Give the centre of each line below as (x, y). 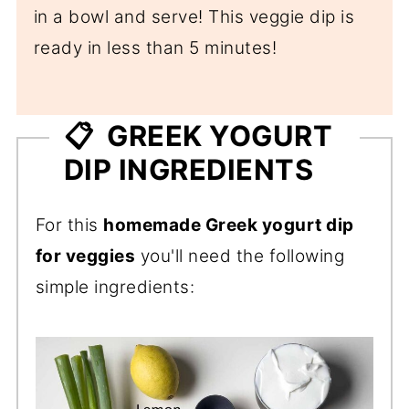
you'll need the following (240, 257)
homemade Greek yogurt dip (229, 225)
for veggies (85, 257)
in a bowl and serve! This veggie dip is (194, 17)
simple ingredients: (115, 288)
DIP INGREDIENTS (189, 170)
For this (69, 225)
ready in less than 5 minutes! (155, 48)
